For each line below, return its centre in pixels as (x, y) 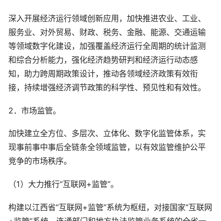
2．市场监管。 (35, 110)
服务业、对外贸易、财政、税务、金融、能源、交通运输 (107, 32)
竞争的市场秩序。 (40, 161)
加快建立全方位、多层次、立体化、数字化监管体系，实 (107, 133)
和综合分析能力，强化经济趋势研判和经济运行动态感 (103, 60)
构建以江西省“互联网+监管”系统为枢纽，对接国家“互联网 (110, 207)
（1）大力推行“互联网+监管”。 (63, 184)
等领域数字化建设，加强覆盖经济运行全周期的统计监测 (107, 46)
